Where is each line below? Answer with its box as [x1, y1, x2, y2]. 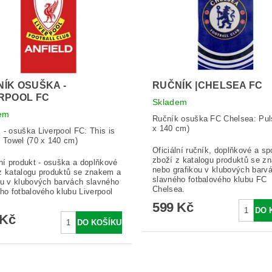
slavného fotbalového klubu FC [152, 175, 267, 185]
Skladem [152, 97, 188, 107]
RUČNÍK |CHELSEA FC [152, 80, 263, 91]
